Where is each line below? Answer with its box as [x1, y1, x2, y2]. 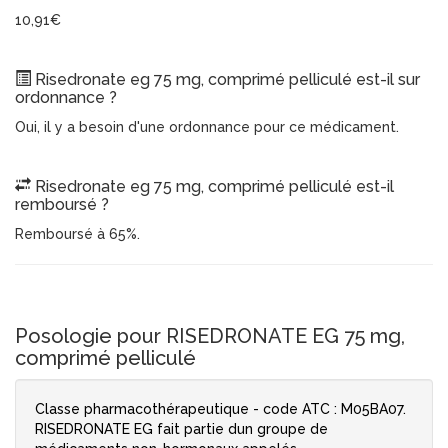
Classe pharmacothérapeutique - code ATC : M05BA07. [35, 401, 406, 418]
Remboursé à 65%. [15, 226, 140, 243]
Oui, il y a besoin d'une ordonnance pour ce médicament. [15, 119, 399, 136]
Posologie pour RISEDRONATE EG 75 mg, [15, 324, 405, 349]
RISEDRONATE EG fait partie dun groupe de [35, 421, 328, 438]
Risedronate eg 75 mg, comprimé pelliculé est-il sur [31, 70, 420, 90]
